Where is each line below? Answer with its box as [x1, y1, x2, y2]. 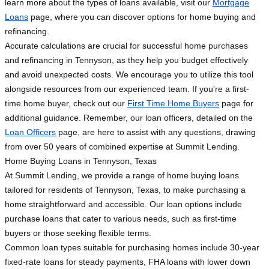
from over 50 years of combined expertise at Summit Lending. [5, 142, 240, 152]
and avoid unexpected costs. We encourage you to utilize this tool [5, 70, 253, 80]
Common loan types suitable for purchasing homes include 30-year [5, 243, 259, 253]
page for [219, 98, 253, 109]
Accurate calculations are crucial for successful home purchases [5, 41, 248, 51]
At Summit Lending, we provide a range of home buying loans [5, 171, 239, 181]
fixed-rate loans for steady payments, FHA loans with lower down [5, 257, 250, 267]
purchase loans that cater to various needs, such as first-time [5, 214, 237, 224]
